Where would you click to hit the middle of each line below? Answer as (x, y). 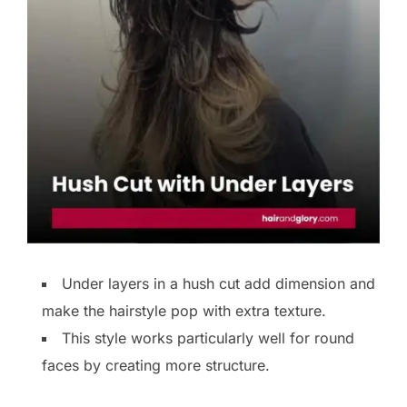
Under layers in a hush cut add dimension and (218, 283)
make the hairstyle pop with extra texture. (184, 310)
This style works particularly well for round (208, 338)
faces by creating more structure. (156, 365)
